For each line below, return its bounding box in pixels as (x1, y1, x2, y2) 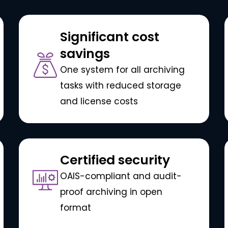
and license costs (60, 95, 138, 107)
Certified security (60, 151, 170, 169)
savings (60, 44, 110, 63)
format (60, 202, 91, 214)
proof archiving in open (60, 186, 162, 198)
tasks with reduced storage (60, 79, 181, 92)
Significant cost (60, 27, 159, 46)
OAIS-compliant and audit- (60, 170, 182, 183)
